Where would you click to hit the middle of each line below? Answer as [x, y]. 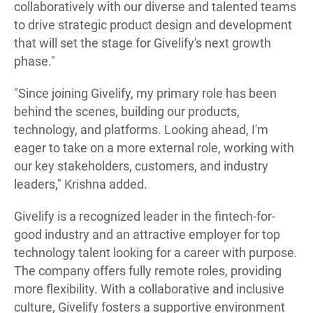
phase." [35, 61]
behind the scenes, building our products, [127, 112]
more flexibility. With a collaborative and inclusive [149, 289]
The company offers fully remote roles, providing [148, 271]
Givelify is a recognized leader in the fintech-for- [145, 217]
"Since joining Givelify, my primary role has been [145, 94]
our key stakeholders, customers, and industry [141, 166]
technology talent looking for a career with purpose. [156, 253]
